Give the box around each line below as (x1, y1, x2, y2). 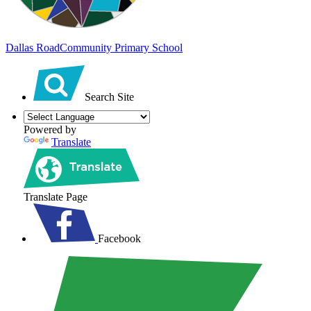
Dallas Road (6, 41, 60, 53)
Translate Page (24, 190, 87, 203)
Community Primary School (60, 41, 183, 53)
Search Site (85, 90, 134, 103)
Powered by (24, 123, 76, 135)
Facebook (98, 232, 141, 244)
